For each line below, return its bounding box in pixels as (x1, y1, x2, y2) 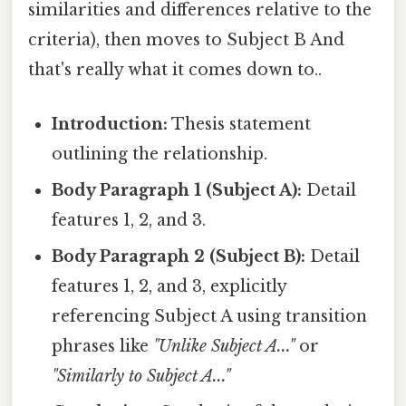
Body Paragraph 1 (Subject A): (52, 179, 303, 200)
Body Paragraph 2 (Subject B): (52, 246, 306, 266)
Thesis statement (168, 113, 312, 134)
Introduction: (52, 113, 169, 134)
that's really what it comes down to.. (28, 60, 322, 81)
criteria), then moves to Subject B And (28, 30, 344, 51)
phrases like (52, 335, 154, 356)
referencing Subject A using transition (52, 305, 368, 326)
